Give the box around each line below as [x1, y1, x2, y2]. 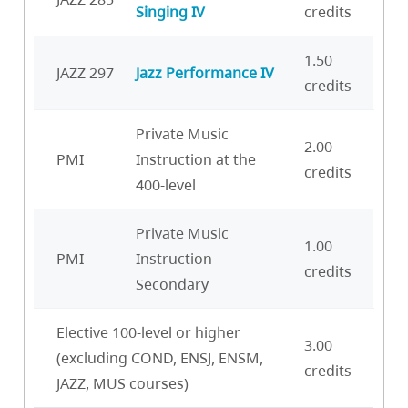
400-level [136, 175, 196, 196]
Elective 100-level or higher [56, 322, 240, 343]
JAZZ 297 [56, 63, 114, 84]
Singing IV [136, 2, 205, 23]
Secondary [136, 274, 209, 295]
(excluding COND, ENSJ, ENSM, [56, 348, 263, 369]
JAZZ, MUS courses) [56, 373, 189, 394]
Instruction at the [136, 149, 256, 170]
